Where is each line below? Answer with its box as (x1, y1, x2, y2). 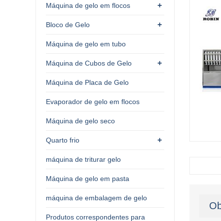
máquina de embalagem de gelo (46, 193, 147, 202)
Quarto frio (46, 136, 79, 144)
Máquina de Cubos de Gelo (46, 59, 132, 67)
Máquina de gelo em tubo (46, 39, 126, 48)
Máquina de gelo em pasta (46, 174, 129, 183)
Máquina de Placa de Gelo (46, 78, 129, 86)
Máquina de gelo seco (46, 116, 115, 125)
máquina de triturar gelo (46, 155, 121, 163)
